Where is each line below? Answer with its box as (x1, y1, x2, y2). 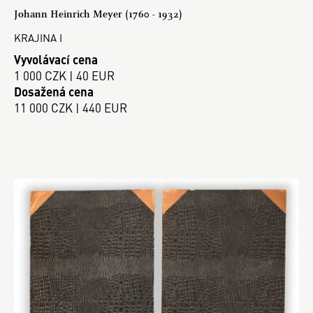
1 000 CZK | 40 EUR (14, 66, 115, 84)
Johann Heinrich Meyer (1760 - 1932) (14, 8, 182, 21)
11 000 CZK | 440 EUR (14, 99, 127, 116)
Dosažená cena (14, 82, 94, 100)
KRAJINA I (14, 30, 62, 45)
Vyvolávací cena (14, 50, 98, 68)
